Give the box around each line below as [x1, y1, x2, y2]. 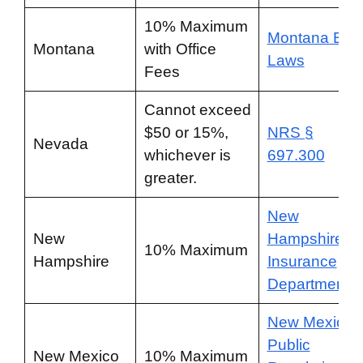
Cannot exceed [143, 101, 251, 118]
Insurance [267, 253, 337, 270]
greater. [143, 169, 197, 186]
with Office [143, 41, 216, 58]
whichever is [143, 147, 231, 164]
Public [267, 336, 310, 353]
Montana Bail [267, 29, 359, 46]
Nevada [32, 135, 88, 152]
